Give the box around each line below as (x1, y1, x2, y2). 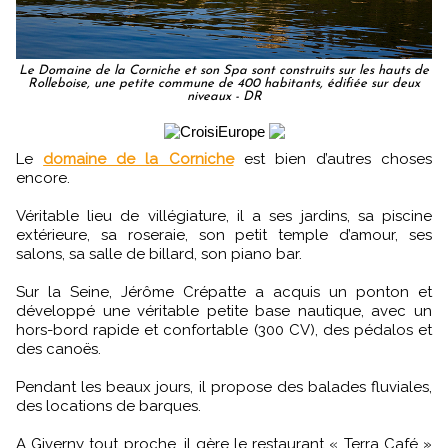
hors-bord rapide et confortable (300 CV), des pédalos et (16, 320, 432, 339)
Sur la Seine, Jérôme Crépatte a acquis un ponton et (16, 282, 432, 301)
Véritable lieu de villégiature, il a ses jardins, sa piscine (16, 206, 432, 225)
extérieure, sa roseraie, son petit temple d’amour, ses (16, 225, 432, 244)
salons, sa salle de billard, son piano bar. (16, 244, 302, 263)
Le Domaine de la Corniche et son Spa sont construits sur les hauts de (19, 63, 429, 77)
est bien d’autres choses (233, 149, 432, 168)
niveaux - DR (186, 89, 262, 103)
